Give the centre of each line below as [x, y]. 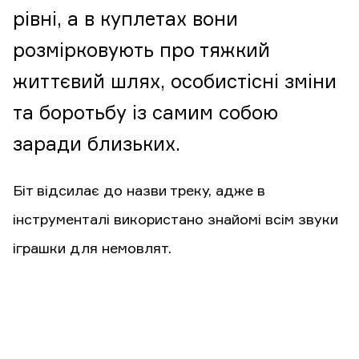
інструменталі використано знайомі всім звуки [175, 220]
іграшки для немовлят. [92, 249]
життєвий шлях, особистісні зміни [175, 83]
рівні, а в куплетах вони [125, 20]
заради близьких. [97, 145]
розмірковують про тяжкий [141, 51]
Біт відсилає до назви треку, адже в [139, 192]
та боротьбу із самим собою [145, 114]
